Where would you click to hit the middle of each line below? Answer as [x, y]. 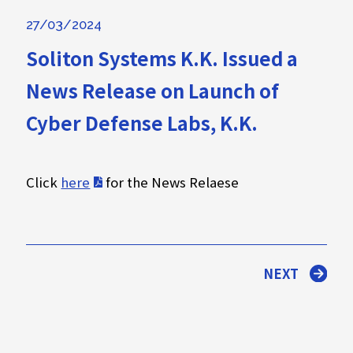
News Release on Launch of [153, 91]
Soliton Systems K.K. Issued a [162, 58]
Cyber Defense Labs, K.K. [142, 123]
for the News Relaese [170, 182]
